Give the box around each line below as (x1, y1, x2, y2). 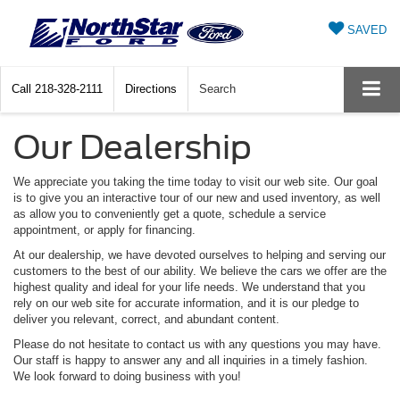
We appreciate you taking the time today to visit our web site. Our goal (13, 175, 378, 189)
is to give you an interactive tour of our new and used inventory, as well (13, 191, 380, 205)
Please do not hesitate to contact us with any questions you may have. (13, 337, 381, 352)
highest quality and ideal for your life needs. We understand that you (13, 280, 365, 295)
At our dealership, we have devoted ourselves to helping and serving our (13, 248, 386, 262)
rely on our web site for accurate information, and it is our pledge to (13, 296, 359, 311)
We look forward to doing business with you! (13, 370, 241, 384)
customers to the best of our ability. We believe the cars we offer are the (13, 264, 387, 279)
